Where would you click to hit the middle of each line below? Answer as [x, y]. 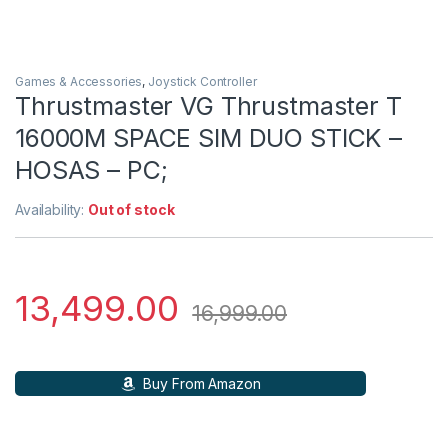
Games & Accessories [79, 82]
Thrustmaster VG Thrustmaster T [208, 106]
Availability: [52, 210]
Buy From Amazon [200, 384]
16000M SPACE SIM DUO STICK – [209, 138]
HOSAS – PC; [91, 170]
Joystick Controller [202, 82]
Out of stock [131, 210]
